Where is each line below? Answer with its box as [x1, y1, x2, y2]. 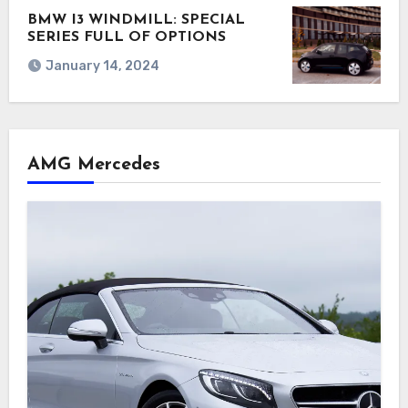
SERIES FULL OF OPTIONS [26, 30, 226, 46]
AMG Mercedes [26, 156, 160, 174]
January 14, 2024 [45, 57, 159, 74]
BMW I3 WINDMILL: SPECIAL [26, 13, 245, 28]
